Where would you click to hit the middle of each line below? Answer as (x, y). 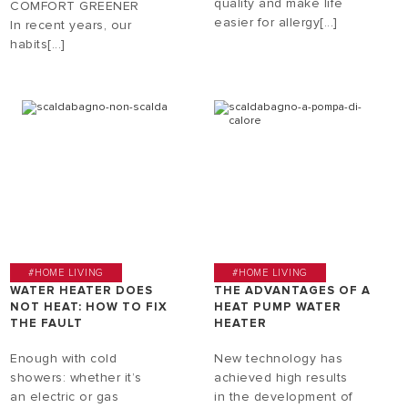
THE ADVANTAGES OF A (293, 290)
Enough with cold (64, 358)
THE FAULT (47, 323)
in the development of (284, 396)
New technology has (279, 358)
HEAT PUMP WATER (278, 306)
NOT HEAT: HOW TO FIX (89, 306)
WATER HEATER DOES (82, 290)
